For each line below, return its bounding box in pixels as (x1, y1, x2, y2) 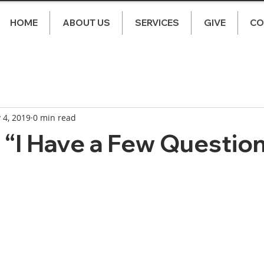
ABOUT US (62, 17, 110, 28)
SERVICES (134, 17, 179, 28)
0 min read (33, 111, 76, 123)
